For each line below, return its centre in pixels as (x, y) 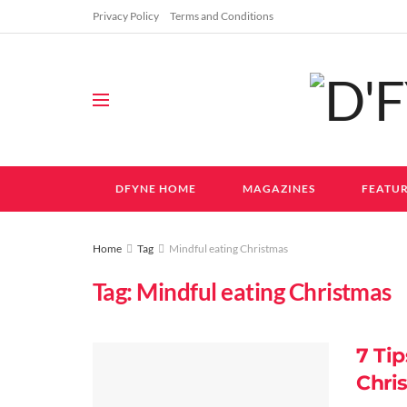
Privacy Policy (126, 16)
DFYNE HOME (156, 189)
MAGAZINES (279, 189)
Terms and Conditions (222, 16)
